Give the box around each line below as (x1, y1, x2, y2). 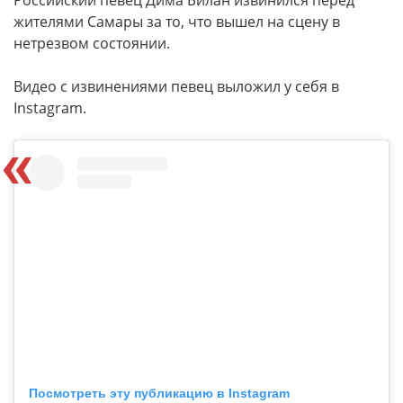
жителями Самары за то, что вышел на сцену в (13, 12, 340, 31)
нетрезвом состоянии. (13, 33, 170, 53)
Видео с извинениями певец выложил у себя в (13, 76, 339, 96)
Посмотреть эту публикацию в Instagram (29, 385, 290, 400)
